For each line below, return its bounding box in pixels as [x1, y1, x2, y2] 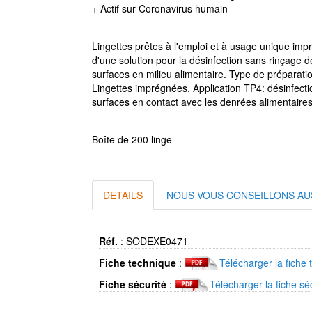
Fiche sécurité [99, 277, 166, 291]
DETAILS [103, 188, 143, 202]
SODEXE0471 [126, 234, 188, 248]
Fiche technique [99, 256, 176, 270]
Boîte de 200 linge [92, 132, 172, 146]
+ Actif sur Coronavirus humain [92, 1, 228, 15]
